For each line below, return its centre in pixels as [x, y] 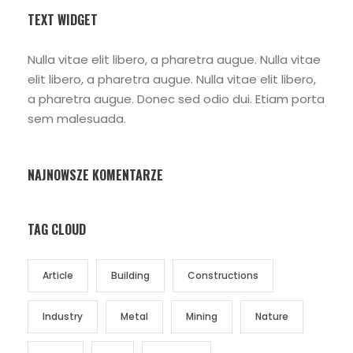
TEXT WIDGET [63, 20]
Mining [202, 317]
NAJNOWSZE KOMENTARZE [95, 175]
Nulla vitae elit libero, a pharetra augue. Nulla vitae [174, 60]
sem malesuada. [77, 119]
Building [130, 276]
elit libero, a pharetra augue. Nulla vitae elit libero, [172, 80]
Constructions [223, 276]
